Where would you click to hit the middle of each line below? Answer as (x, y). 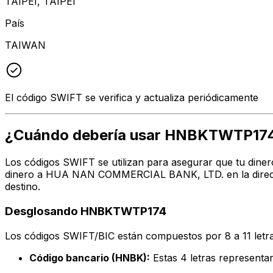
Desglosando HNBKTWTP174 (86, 211)
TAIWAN (25, 45)
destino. (23, 187)
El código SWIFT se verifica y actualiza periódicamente (132, 97)
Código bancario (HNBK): (90, 257)
